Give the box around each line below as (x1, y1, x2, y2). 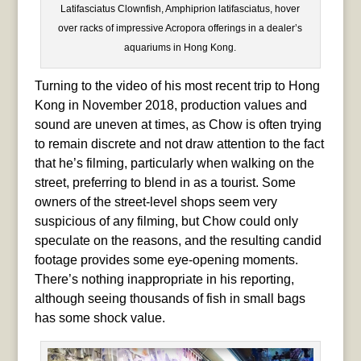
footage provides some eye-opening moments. (34, 252, 298, 267)
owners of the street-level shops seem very (34, 194, 277, 209)
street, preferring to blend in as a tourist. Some (34, 175, 296, 189)
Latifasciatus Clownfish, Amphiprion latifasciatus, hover (60, 2, 301, 15)
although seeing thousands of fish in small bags (34, 291, 305, 305)
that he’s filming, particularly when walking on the (34, 156, 314, 170)
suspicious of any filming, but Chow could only (34, 214, 298, 228)
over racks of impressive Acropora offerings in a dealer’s (58, 22, 303, 34)
